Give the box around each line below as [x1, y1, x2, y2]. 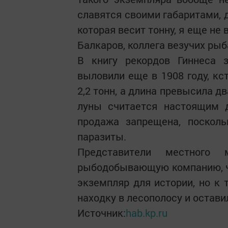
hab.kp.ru [126, 206, 167, 219]
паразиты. [77, 130, 126, 143]
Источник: [77, 206, 126, 219]
